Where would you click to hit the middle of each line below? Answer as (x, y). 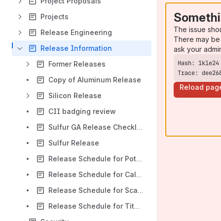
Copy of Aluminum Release (95, 80)
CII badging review (82, 111)
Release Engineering (76, 32)
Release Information (76, 48)
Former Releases (77, 64)
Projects (55, 17)
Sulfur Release (74, 143)
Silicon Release (75, 95)
